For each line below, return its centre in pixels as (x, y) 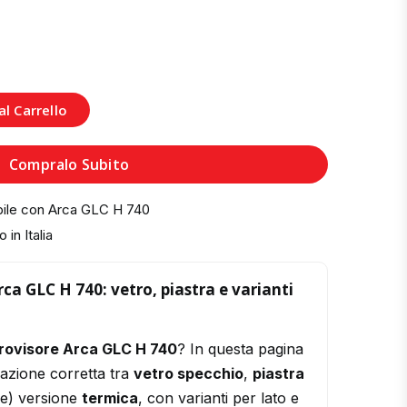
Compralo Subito (69, 165)
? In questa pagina (240, 349)
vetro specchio (189, 374)
